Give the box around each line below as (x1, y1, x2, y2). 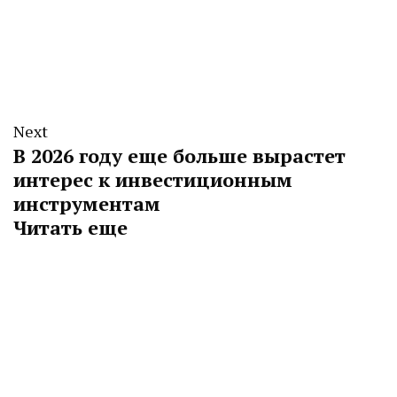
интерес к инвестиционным (13, 167, 292, 193)
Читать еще (13, 214, 128, 241)
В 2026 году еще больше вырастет (13, 143, 346, 169)
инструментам (13, 191, 160, 217)
